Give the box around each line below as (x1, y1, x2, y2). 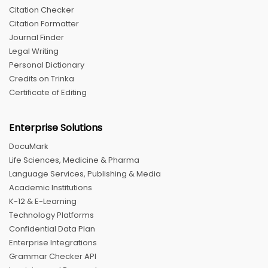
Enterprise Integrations (9, 236, 97, 248)
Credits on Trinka (9, 72, 74, 84)
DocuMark (9, 140, 48, 152)
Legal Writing (9, 45, 59, 57)
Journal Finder (9, 31, 64, 43)
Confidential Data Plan (9, 223, 95, 234)
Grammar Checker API (9, 250, 96, 262)
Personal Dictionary (9, 59, 84, 71)
